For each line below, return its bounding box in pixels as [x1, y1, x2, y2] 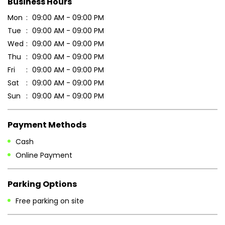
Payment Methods [8, 119, 86, 131]
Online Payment [16, 150, 72, 161]
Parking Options [8, 178, 77, 190]
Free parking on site [16, 195, 84, 206]
